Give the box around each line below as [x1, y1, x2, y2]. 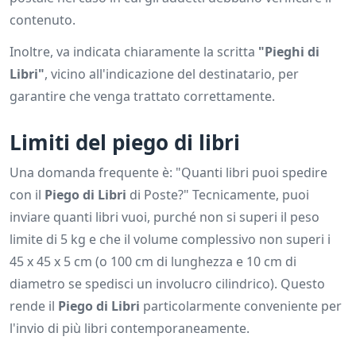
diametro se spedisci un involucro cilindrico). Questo [10, 275, 325, 293]
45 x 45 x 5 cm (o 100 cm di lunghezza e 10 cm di [10, 253, 296, 271]
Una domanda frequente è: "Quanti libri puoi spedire [10, 164, 327, 182]
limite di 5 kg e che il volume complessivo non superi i [10, 230, 331, 249]
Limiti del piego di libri [10, 128, 240, 157]
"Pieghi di [258, 43, 319, 61]
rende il [10, 297, 58, 315]
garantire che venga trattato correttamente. [10, 87, 275, 106]
